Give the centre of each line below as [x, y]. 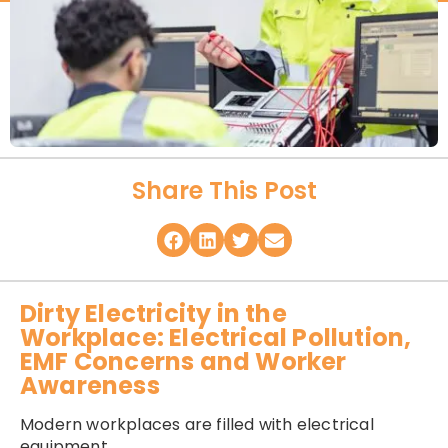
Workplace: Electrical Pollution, [216, 337]
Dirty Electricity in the [153, 313]
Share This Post [224, 191]
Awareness [90, 385]
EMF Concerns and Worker [183, 361]
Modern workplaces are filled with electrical [197, 424]
